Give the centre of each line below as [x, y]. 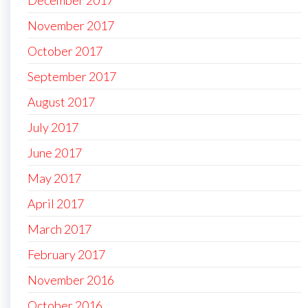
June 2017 [55, 153]
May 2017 [54, 178]
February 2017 [66, 255]
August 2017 [61, 102]
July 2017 [53, 128]
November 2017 [71, 26]
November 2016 [71, 280]
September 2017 [72, 77]
